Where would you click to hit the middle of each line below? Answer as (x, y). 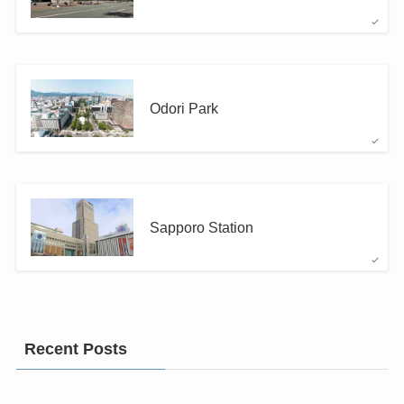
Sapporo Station (201, 227)
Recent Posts (75, 349)
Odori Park (184, 108)
